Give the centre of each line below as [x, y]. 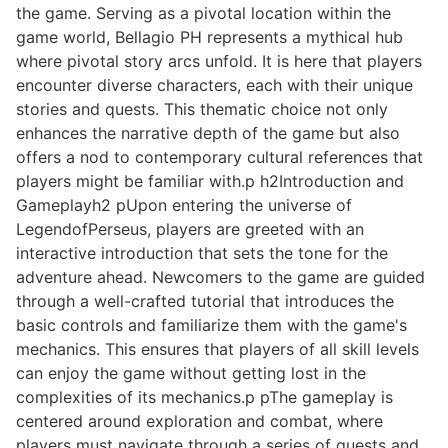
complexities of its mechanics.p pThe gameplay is [204, 397]
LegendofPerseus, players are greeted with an [190, 229]
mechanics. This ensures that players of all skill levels [217, 349]
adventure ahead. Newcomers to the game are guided [220, 277]
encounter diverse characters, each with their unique [214, 85]
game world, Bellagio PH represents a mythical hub [209, 37]
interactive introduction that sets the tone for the [202, 253]
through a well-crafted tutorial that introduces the [205, 301]
